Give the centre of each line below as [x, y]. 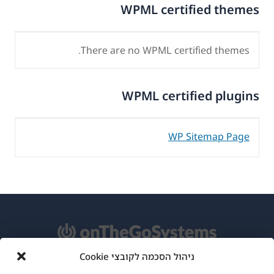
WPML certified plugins [191, 95]
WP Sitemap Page [209, 136]
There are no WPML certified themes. [165, 50]
